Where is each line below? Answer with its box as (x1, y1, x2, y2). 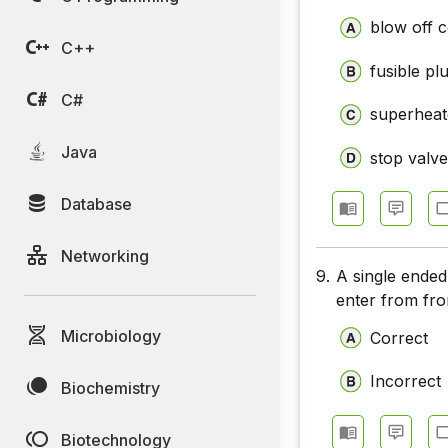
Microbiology (61, 325, 161, 346)
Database (61, 193, 132, 214)
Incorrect (370, 371, 442, 392)
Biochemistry (61, 377, 160, 398)
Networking (61, 245, 149, 266)
